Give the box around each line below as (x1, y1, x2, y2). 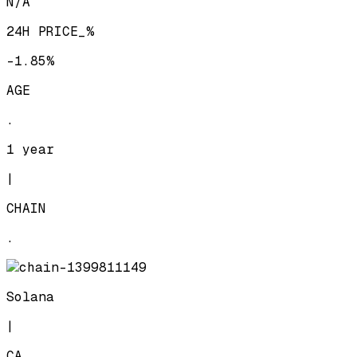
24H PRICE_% (6, 22, 94, 40)
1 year (6, 140, 54, 158)
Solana (6, 288, 54, 305)
